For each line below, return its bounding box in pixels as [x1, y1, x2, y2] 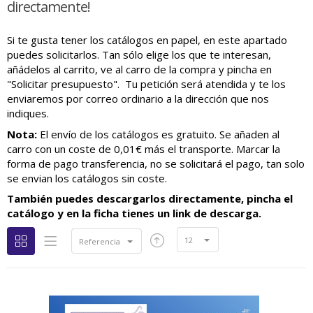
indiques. [7, 106, 49, 120]
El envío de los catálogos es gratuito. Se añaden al [37, 126, 279, 141]
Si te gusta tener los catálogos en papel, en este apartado [7, 33, 287, 47]
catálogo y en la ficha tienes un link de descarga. [7, 206, 261, 220]
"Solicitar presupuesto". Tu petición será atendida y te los [7, 77, 286, 91]
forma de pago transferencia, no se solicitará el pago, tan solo [7, 156, 305, 170]
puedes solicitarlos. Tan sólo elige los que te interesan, [7, 48, 271, 61]
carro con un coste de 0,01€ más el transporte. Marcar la [7, 141, 280, 156]
